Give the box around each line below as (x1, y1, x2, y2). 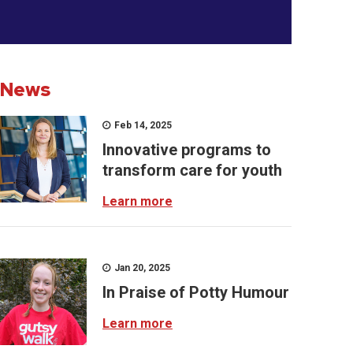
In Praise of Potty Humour (102, 283, 289, 302)
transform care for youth (102, 161, 286, 180)
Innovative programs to (102, 140, 271, 159)
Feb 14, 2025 (112, 120, 172, 131)
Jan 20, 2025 (112, 262, 170, 273)
